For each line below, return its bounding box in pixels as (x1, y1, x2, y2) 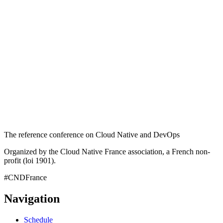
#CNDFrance (4, 173, 47, 182)
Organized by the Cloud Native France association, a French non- (4, 147, 210, 156)
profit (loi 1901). (4, 156, 56, 165)
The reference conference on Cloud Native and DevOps (4, 130, 180, 139)
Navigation (4, 192, 60, 206)
